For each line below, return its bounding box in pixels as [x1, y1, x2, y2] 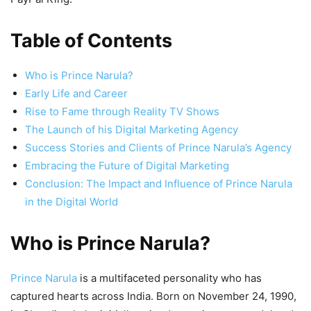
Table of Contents [10, 29, 172, 52]
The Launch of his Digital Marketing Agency [25, 123, 238, 136]
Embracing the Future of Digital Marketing [25, 159, 229, 172]
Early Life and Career [25, 87, 128, 100]
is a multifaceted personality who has [77, 271, 262, 285]
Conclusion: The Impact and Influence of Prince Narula [25, 177, 292, 190]
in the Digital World [25, 195, 118, 208]
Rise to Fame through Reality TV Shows [25, 105, 219, 118]
